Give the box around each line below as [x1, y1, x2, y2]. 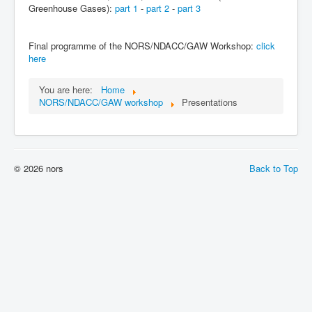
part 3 [178, 1, 201, 15]
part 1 [115, 1, 138, 15]
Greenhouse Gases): [29, 1, 115, 15]
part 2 [146, 1, 169, 15]
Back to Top [249, 162, 298, 175]
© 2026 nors [14, 162, 63, 175]
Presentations [182, 95, 237, 109]
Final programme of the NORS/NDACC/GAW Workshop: [29, 39, 256, 53]
